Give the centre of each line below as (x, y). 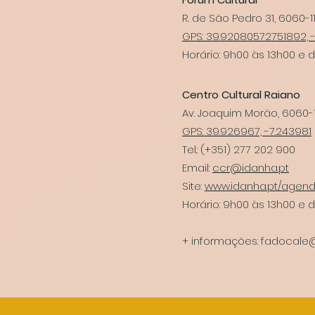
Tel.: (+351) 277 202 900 (239, 149)
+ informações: (221, 241)
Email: (197, 168)
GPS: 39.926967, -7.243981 (247, 131)
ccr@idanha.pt (251, 168)
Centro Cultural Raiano (241, 95)
